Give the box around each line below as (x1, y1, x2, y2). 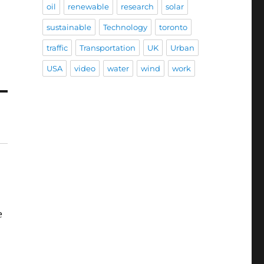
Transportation (79, 43, 136, 53)
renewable (67, 2, 109, 12)
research (120, 2, 154, 12)
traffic (46, 43, 68, 53)
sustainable (46, 22, 91, 32)
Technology (103, 22, 147, 32)
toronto (159, 22, 187, 32)
